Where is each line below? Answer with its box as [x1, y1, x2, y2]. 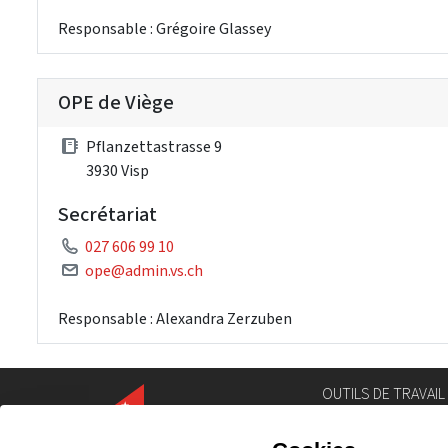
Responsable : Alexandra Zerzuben [58, 307, 292, 329]
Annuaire [322, 412, 383, 433]
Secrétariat [58, 200, 157, 228]
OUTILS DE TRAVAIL [322, 383, 445, 404]
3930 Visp [86, 159, 149, 181]
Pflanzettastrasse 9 [86, 135, 222, 157]
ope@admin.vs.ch [85, 259, 203, 281]
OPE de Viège [58, 88, 174, 116]
